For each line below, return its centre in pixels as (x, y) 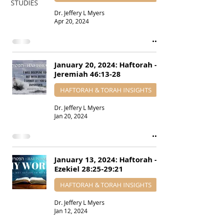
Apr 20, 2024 (72, 21)
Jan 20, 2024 (71, 116)
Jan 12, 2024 (71, 211)
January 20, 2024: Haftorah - (106, 65)
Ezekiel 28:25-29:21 (89, 169)
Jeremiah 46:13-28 (88, 74)
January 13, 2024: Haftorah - (106, 160)
